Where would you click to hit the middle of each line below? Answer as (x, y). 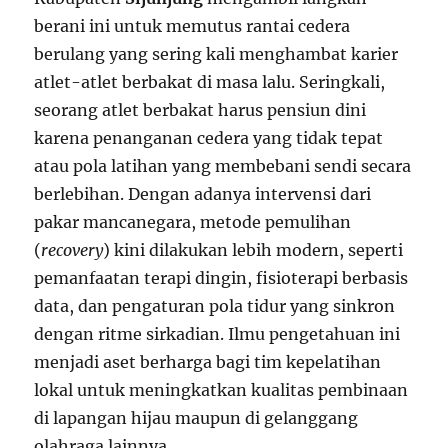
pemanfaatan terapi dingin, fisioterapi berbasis (221, 278)
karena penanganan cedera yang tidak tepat (209, 138)
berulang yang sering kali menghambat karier (216, 54)
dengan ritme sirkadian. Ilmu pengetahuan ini (217, 334)
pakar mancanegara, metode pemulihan (193, 222)
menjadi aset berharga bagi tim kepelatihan (208, 362)
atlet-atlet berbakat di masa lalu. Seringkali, (210, 82)
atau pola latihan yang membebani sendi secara (223, 166)
